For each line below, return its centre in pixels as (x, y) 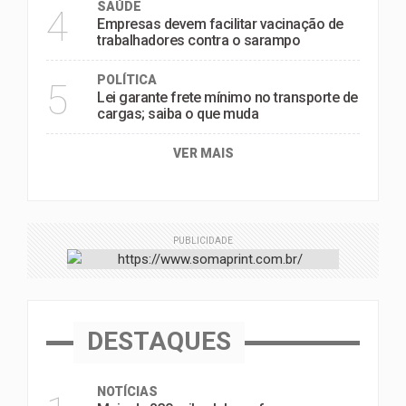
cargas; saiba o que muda (178, 114)
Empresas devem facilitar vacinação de (220, 24)
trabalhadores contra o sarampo (198, 40)
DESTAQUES (159, 341)
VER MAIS (203, 153)
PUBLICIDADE (203, 241)
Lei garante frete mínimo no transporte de (227, 97)
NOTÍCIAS (127, 391)
